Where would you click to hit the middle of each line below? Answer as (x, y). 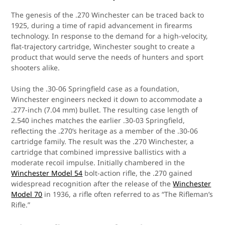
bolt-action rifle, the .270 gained (138, 173)
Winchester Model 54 (47, 173)
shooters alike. (36, 68)
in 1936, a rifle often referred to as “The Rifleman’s (128, 194)
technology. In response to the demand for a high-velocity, (110, 36)
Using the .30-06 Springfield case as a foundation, (95, 89)
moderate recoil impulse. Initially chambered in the (98, 162)
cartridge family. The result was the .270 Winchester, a (103, 141)
